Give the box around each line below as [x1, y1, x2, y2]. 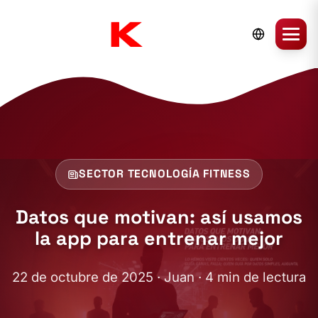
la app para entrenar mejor [35, 226, 283, 251]
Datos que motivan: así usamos [16, 205, 302, 229]
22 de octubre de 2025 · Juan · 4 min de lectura [12, 269, 306, 285]
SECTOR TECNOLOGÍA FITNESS [79, 167, 251, 181]
